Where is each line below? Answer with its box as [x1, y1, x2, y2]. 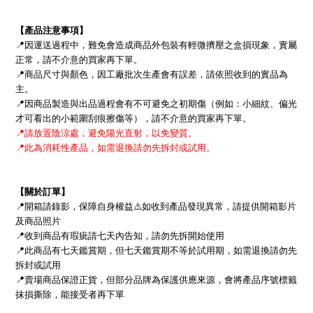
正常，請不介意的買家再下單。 [15, 54, 143, 66]
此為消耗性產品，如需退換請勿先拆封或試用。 [24, 143, 215, 154]
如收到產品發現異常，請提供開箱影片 [142, 201, 296, 212]
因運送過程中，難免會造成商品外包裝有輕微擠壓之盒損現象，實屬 [24, 40, 297, 51]
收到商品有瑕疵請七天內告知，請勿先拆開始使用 [24, 231, 224, 242]
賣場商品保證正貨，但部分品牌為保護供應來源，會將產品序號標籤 [24, 275, 297, 286]
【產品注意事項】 [15, 25, 88, 36]
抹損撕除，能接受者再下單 [15, 289, 124, 300]
